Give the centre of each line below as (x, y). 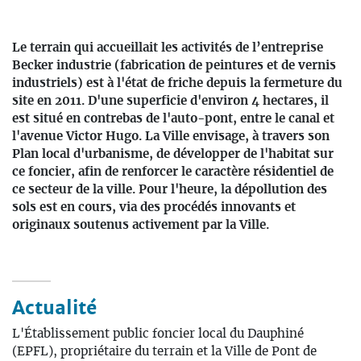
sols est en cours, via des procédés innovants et (154, 207)
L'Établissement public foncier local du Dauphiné (158, 334)
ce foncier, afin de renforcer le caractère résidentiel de (173, 172)
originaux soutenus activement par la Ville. (141, 225)
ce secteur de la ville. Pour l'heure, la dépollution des (170, 190)
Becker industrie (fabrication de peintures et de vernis (174, 66)
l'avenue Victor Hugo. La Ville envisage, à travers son (171, 137)
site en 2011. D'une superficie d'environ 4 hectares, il (170, 101)
